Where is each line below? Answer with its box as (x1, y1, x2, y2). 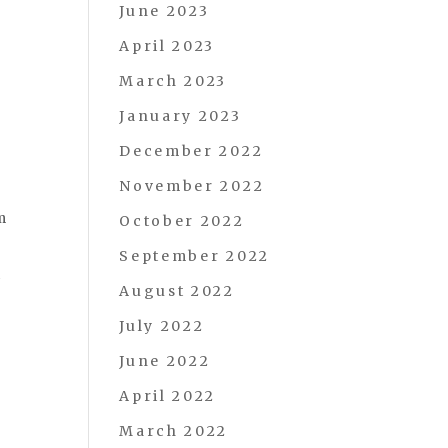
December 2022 (119, 142, 264, 160)
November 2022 (119, 177, 265, 195)
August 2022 (119, 282, 235, 300)
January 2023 (119, 107, 242, 125)
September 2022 (119, 247, 270, 265)
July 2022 (119, 317, 205, 335)
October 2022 (119, 212, 245, 230)
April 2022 (119, 387, 217, 405)
